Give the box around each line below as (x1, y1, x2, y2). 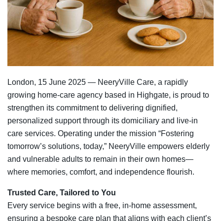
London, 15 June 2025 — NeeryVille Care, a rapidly (7, 78, 188, 87)
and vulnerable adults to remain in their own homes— (7, 155, 193, 164)
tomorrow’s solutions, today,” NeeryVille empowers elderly (7, 142, 210, 151)
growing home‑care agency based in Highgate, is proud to (7, 91, 209, 100)
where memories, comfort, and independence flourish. (7, 168, 194, 177)
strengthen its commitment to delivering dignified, (7, 104, 178, 112)
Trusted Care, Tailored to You (7, 188, 116, 197)
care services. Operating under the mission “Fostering (7, 129, 194, 138)
